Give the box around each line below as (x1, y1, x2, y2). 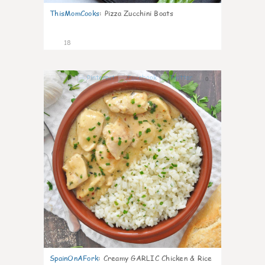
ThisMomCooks (50, 8, 99, 18)
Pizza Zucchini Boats (104, 8, 174, 18)
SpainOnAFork (50, 253, 98, 263)
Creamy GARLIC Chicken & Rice (103, 253, 212, 263)
